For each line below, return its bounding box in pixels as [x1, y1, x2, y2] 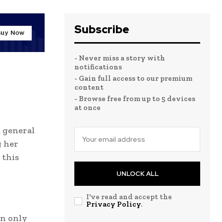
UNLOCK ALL [116, 169, 159, 178]
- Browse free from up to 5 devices [74, 94, 195, 104]
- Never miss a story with [74, 54, 165, 63]
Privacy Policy [86, 200, 141, 209]
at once [74, 103, 101, 112]
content [74, 83, 104, 92]
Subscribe [74, 22, 129, 37]
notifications [74, 62, 122, 72]
